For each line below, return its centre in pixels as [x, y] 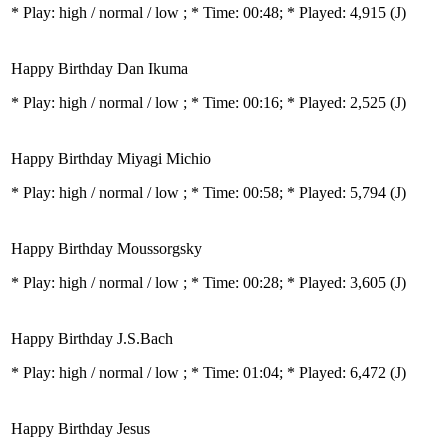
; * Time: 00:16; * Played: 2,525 [286, 102]
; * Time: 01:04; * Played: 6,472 [286, 372]
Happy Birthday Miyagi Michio [111, 158]
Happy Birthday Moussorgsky [106, 248]
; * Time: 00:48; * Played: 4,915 [286, 12]
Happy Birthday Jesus [80, 428]
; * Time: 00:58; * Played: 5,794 [286, 192]
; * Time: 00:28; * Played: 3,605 [286, 282]
